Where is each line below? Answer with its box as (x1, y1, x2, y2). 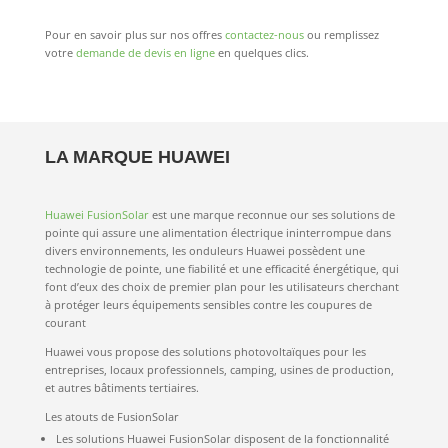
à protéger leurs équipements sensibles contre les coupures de (44, 297, 372, 313)
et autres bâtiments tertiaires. (44, 380, 199, 396)
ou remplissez (303, 27, 379, 43)
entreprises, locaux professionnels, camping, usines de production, (44, 362, 394, 378)
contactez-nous (224, 27, 304, 43)
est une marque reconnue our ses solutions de (148, 207, 395, 223)
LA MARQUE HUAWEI (44, 147, 230, 168)
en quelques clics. (217, 45, 309, 61)
